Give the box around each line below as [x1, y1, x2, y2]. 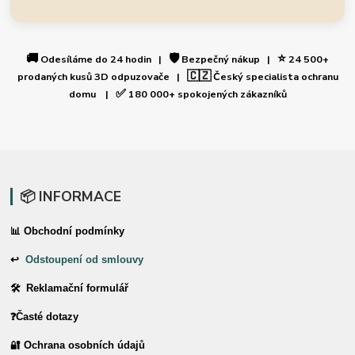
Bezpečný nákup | [179, 52, 277, 67]
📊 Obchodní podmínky [10, 225, 125, 237]
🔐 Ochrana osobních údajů [10, 339, 146, 351]
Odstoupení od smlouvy [25, 254, 144, 265]
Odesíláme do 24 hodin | [38, 52, 169, 67]
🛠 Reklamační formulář [10, 282, 129, 294]
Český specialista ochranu [210, 70, 338, 84]
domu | [68, 87, 116, 101]
